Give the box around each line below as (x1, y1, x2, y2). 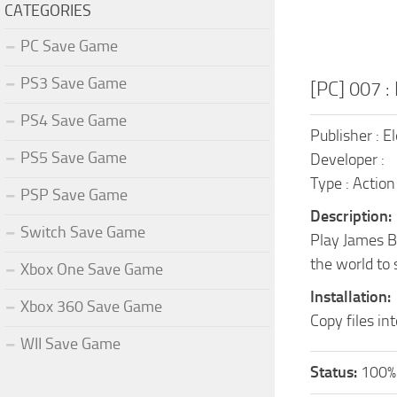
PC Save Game (20, 35, 118, 56)
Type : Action (310, 174, 395, 193)
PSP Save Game (20, 184, 128, 205)
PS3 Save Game (20, 73, 127, 93)
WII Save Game (20, 333, 121, 354)
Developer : (310, 150, 385, 169)
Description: (310, 206, 392, 226)
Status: (310, 362, 361, 382)
